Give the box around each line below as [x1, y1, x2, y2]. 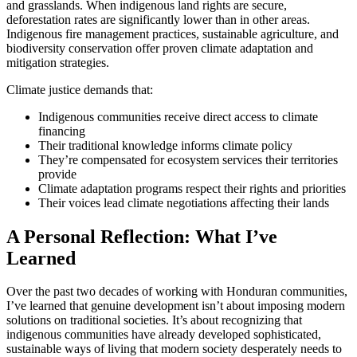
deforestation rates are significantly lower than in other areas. [6, 12, 310, 26]
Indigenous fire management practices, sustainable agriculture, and [6, 26, 339, 41]
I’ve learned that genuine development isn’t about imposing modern [6, 299, 345, 313]
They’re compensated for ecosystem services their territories [38, 152, 338, 167]
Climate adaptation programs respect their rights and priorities [38, 181, 346, 195]
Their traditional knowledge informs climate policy [38, 138, 292, 152]
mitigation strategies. [6, 55, 109, 69]
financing [38, 124, 85, 138]
